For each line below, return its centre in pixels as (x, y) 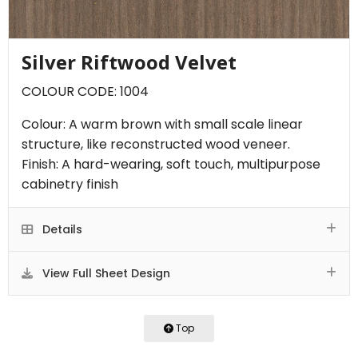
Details (61, 229)
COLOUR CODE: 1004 (85, 91)
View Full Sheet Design (105, 273)
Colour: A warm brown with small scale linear (162, 124)
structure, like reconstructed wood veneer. (156, 144)
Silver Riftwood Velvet (129, 62)
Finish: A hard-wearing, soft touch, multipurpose (171, 164)
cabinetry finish (70, 184)
